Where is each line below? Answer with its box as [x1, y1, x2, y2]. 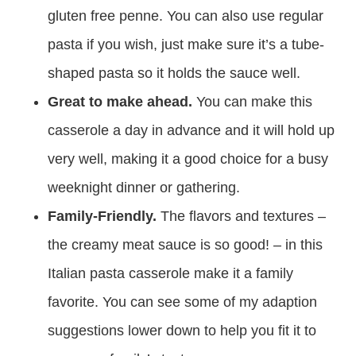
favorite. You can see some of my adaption [48, 294, 317, 310]
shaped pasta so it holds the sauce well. [48, 65, 300, 81]
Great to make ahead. [48, 94, 196, 110]
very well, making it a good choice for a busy [48, 151, 328, 167]
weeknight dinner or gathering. [48, 180, 240, 195]
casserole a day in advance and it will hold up [48, 122, 335, 138]
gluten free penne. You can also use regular [48, 8, 323, 24]
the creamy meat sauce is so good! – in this [48, 237, 323, 253]
